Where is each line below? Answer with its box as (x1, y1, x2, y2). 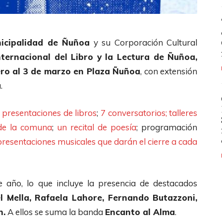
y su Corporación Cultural (90, 37, 198, 48)
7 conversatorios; (101, 107, 167, 118)
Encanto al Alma (105, 206, 175, 217)
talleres (169, 107, 198, 118)
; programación (136, 121, 198, 132)
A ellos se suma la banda (5, 206, 105, 217)
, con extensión (140, 65, 198, 76)
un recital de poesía (57, 121, 137, 132)
